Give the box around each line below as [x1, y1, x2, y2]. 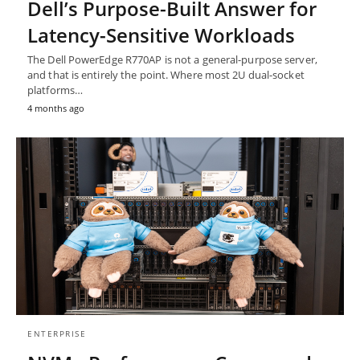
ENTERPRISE [27, 328, 86, 340]
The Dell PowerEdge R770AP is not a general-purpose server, [27, 51, 317, 67]
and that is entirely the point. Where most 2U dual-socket [27, 67, 305, 82]
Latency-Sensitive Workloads [27, 21, 295, 48]
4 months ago [27, 101, 84, 114]
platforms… [27, 82, 83, 97]
